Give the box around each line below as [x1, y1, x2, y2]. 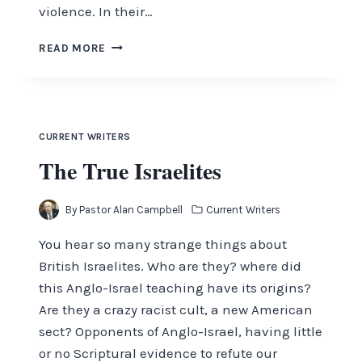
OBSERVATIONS [105, 38, 192, 51]
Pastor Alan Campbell [79, 203, 183, 216]
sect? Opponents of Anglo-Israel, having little [39, 322, 322, 339]
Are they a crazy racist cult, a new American [39, 301, 313, 318]
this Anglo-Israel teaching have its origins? [39, 279, 311, 296]
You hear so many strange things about [39, 235, 287, 252]
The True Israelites [39, 154, 221, 188]
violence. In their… [39, 3, 153, 20]
